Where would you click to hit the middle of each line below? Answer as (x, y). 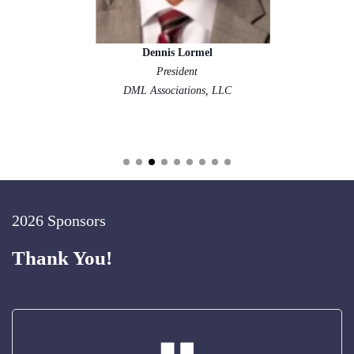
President (177, 71)
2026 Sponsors (59, 221)
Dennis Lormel (177, 52)
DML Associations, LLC (177, 90)
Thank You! (62, 258)
